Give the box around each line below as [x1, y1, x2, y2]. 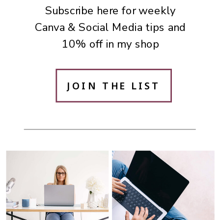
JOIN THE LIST [67, 79, 161, 92]
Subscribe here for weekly [45, 3, 176, 19]
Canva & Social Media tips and [35, 20, 186, 35]
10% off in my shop [61, 36, 159, 52]
